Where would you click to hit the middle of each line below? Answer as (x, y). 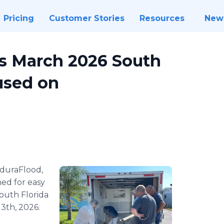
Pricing (18, 18)
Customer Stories (86, 18)
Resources (162, 18)
